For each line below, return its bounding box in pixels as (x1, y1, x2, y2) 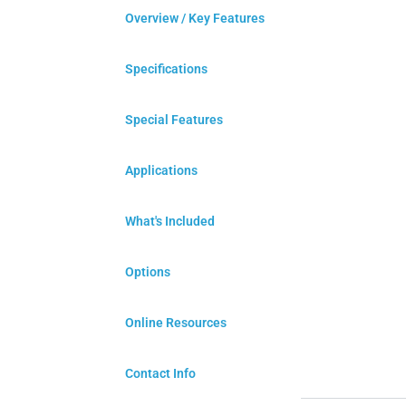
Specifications (125, 62, 208, 76)
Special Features (125, 112, 223, 127)
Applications (125, 163, 198, 178)
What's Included (125, 214, 215, 228)
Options (125, 265, 170, 279)
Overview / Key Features (125, 11, 265, 25)
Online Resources (125, 315, 227, 330)
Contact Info (125, 366, 196, 381)
